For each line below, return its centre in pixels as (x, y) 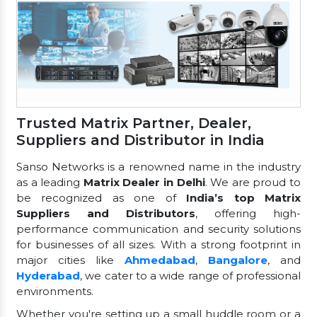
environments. (55, 291)
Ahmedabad (160, 260)
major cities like (70, 260)
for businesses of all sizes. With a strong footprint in (158, 244)
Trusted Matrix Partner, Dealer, (134, 123)
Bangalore (238, 260)
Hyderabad (48, 275)
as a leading (50, 182)
